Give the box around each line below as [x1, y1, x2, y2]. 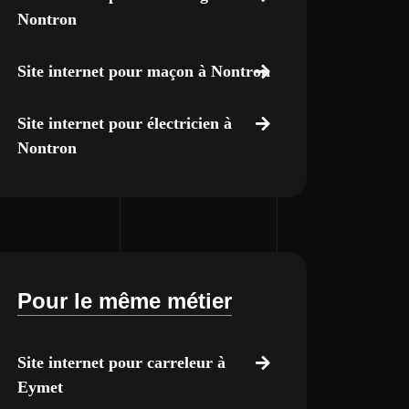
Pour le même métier [16, 288, 232, 313]
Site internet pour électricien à [16, 114, 232, 132]
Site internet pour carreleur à [16, 353, 225, 372]
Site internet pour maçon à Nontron [16, 62, 270, 80]
